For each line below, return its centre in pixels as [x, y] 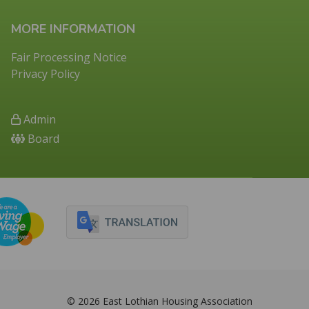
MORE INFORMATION [73, 29]
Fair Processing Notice [69, 57]
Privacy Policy [46, 73]
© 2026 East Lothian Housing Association [159, 301]
